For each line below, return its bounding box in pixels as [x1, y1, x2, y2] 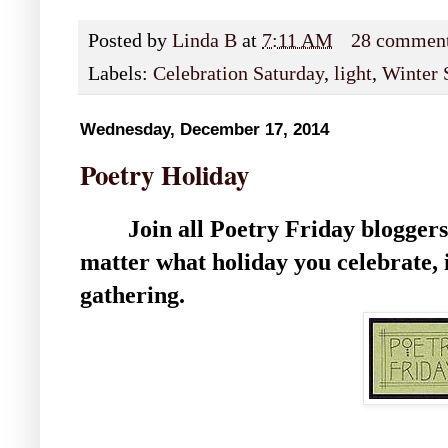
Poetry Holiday [80, 155, 249, 195]
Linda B [172, 29, 237, 51]
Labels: [88, 63, 153, 85]
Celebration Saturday [153, 63, 324, 85]
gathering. [80, 282, 185, 309]
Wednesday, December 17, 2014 [80, 120, 329, 140]
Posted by [88, 29, 172, 51]
